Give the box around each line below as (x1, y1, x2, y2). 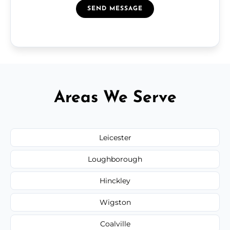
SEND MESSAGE (87, 5, 143, 12)
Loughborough (88, 154, 142, 164)
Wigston (99, 197, 131, 207)
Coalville (100, 219, 130, 228)
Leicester (99, 132, 131, 142)
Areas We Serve (53, 89, 177, 106)
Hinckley (100, 176, 130, 185)
